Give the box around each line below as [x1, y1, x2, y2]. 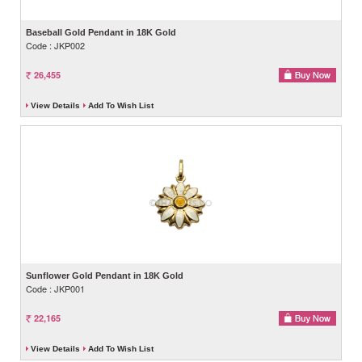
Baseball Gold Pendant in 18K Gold [26, 27, 176, 37]
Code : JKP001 [26, 281, 85, 295]
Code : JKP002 [26, 38, 85, 52]
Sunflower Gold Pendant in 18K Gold [26, 270, 183, 280]
